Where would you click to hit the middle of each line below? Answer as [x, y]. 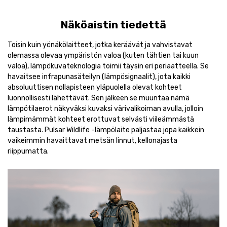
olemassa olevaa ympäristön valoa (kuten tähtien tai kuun [103, 55]
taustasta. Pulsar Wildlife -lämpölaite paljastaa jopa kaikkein [106, 130]
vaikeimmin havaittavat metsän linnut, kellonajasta [92, 140]
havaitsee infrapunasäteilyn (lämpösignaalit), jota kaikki [99, 77]
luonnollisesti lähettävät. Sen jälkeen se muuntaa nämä [99, 98]
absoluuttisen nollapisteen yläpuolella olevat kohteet [95, 87]
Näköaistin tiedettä [113, 24]
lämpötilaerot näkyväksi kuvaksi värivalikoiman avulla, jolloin [105, 108]
